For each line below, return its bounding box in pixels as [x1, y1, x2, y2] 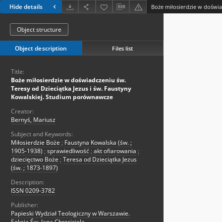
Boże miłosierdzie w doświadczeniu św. [11, 76, 126, 85]
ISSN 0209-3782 [11, 186, 55, 195]
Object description [14, 44, 67, 53]
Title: [11, 67, 24, 76]
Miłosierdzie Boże [11, 138, 60, 147]
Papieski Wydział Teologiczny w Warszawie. [11, 209, 130, 218]
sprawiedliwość [47, 147, 89, 156]
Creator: [11, 107, 34, 116]
